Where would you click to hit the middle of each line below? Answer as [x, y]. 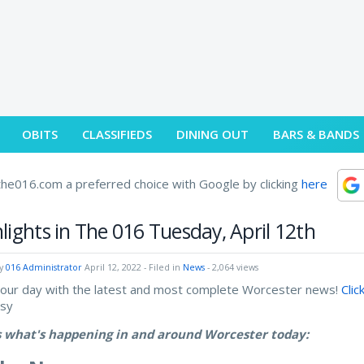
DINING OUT [213, 134]
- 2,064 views [232, 267]
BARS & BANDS [316, 134]
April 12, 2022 [113, 267]
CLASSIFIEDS [117, 134]
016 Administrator [44, 267]
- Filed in [162, 267]
